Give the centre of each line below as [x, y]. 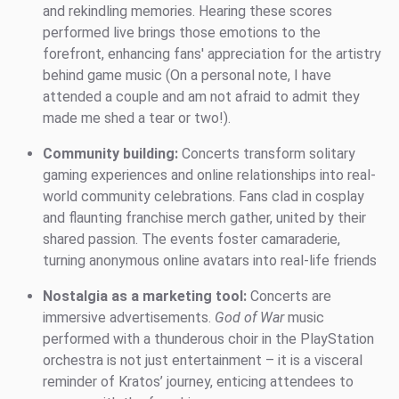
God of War [249, 318]
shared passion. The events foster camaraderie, [191, 240]
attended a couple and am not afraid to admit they [201, 97]
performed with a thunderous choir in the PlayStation [208, 339]
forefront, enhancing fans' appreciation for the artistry [212, 54]
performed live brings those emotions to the [182, 33]
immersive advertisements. [129, 318]
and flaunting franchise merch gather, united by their [204, 218]
